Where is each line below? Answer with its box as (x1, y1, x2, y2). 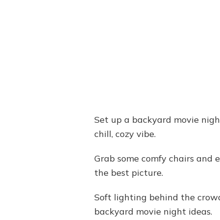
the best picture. (94, 167, 163, 179)
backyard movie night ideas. (94, 206, 212, 218)
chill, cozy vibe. (94, 128, 156, 140)
